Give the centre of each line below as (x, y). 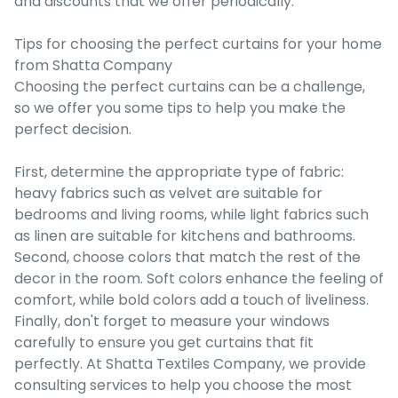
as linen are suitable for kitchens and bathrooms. (187, 235)
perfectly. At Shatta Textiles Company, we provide (190, 363)
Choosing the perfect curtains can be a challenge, (190, 86)
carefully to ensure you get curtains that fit (164, 342)
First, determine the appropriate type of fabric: (179, 171)
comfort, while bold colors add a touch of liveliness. (191, 299)
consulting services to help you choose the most (183, 385)
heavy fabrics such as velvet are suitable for (168, 193)
